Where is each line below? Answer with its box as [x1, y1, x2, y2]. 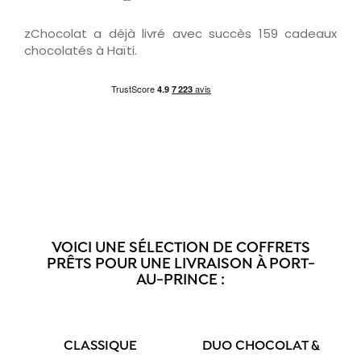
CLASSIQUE [64, 338, 137, 355]
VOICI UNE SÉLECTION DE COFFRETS [51, 239, 310, 258]
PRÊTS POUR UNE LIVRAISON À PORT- [46, 255, 315, 274]
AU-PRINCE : [136, 271, 225, 290]
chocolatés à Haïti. [24, 41, 137, 59]
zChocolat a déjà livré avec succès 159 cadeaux [24, 24, 337, 42]
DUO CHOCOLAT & [201, 338, 320, 355]
